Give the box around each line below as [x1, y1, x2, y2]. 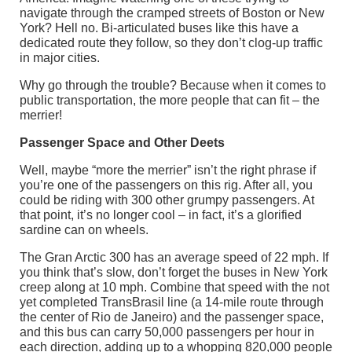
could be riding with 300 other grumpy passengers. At [20, 192, 314, 207]
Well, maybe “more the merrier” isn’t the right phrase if [20, 163, 316, 177]
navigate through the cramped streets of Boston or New [20, 5, 324, 20]
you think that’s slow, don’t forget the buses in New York [20, 265, 328, 279]
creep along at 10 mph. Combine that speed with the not [20, 280, 329, 294]
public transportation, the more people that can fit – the [20, 93, 320, 107]
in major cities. [20, 50, 100, 64]
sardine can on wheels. [20, 222, 148, 236]
